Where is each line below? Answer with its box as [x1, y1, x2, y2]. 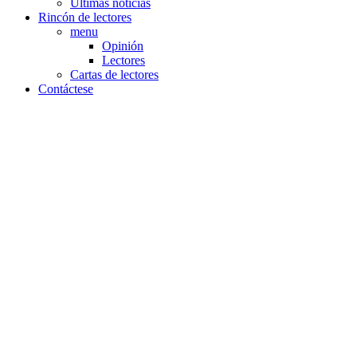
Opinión [102, 38, 143, 53]
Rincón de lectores [38, 10, 131, 24]
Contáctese [38, 81, 93, 96]
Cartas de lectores [70, 67, 159, 81]
